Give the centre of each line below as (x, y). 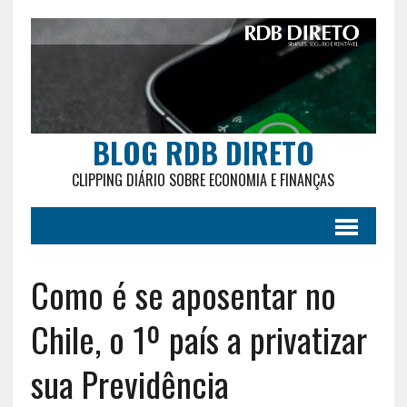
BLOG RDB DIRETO (203, 152)
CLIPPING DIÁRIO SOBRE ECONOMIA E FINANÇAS (203, 179)
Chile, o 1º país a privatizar (199, 338)
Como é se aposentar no (183, 294)
